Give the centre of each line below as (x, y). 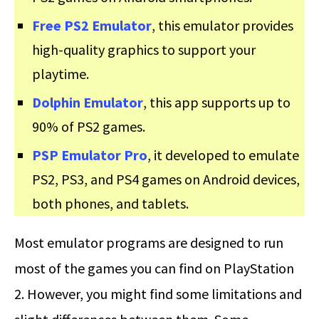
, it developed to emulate (223, 155)
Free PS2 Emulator (92, 26)
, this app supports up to (217, 103)
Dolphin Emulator (88, 103)
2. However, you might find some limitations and (158, 294)
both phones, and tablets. (110, 204)
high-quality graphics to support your (144, 50)
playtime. (61, 74)
